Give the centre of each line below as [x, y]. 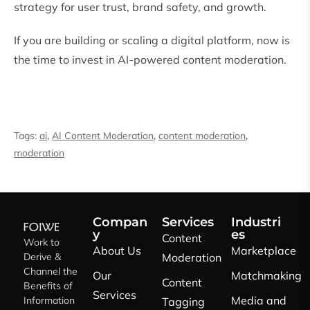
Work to [42, 243]
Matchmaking [266, 276]
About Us [117, 251]
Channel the [51, 272]
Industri [256, 222]
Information [49, 301]
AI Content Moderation [103, 136]
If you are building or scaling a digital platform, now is [152, 40]
